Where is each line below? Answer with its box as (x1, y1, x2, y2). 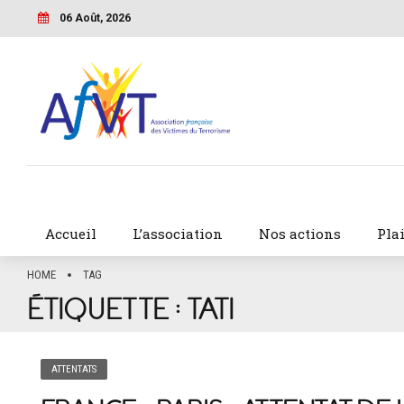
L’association (132, 225, 223, 243)
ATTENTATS (51, 363, 97, 376)
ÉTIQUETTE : (27, 295, 188, 326)
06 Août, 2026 (59, 11, 131, 24)
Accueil (44, 225, 96, 243)
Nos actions (258, 225, 341, 243)
